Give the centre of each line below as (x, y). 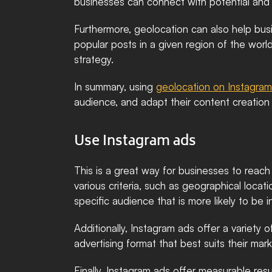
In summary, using (115, 87)
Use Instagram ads (135, 142)
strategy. (94, 59)
